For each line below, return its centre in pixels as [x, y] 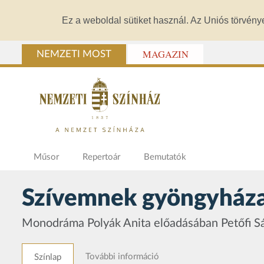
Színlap [48, 258]
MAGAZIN [166, 55]
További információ [122, 257]
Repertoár [101, 157]
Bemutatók [165, 157]
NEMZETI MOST [74, 55]
